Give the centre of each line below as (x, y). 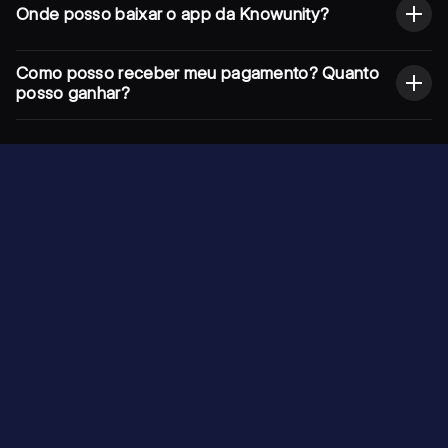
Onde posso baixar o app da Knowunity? (173, 13)
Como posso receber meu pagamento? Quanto (197, 72)
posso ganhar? (73, 92)
